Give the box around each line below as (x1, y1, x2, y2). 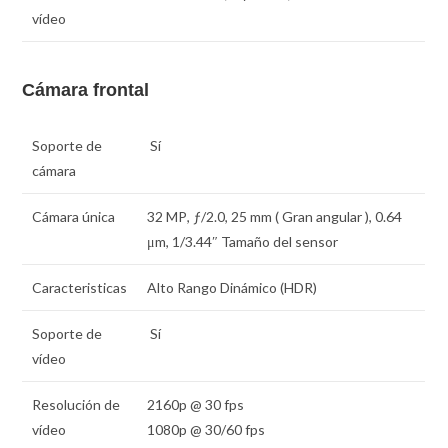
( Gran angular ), (272, 208, 376, 226)
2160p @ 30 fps (147, 396, 245, 414)
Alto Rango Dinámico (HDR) (147, 279, 318, 297)
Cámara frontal (22, 80, 150, 101)
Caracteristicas (32, 279, 128, 297)
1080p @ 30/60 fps (147, 421, 266, 439)
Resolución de (32, 396, 121, 414)
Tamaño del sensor (218, 233, 339, 251)
